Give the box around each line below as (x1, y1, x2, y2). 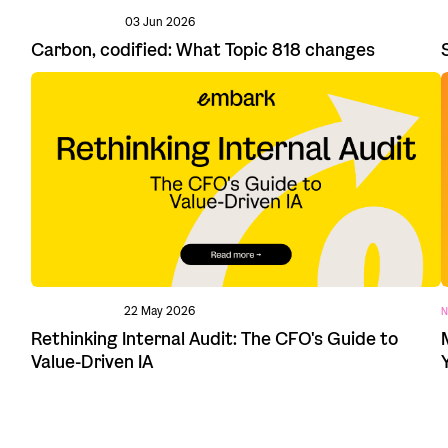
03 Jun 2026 (124, 14, 195, 30)
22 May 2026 (123, 303, 195, 319)
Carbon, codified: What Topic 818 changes (30, 39, 375, 62)
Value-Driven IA (30, 351, 153, 374)
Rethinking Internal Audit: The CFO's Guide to (30, 328, 398, 351)
